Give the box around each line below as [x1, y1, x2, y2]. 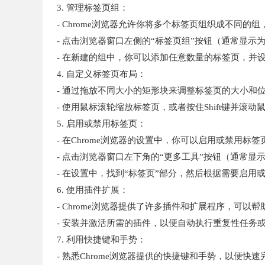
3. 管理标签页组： [57, 3, 128, 13]
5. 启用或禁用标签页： [57, 119, 146, 129]
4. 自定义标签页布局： [57, 69, 146, 79]
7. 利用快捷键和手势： [57, 235, 146, 245]
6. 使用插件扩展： [57, 185, 128, 195]
